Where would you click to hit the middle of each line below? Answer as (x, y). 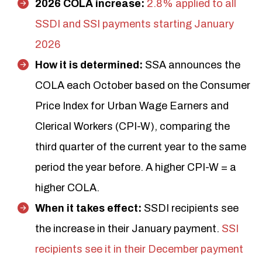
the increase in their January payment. (128, 229)
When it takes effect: (89, 208)
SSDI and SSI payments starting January (135, 24)
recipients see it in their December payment (139, 249)
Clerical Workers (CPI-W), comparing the (132, 126)
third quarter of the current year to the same (141, 147)
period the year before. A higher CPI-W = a (136, 167)
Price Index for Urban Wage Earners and (132, 106)
